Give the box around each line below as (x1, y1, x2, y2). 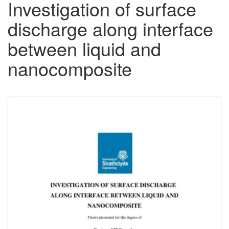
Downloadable (15, 102, 114, 124)
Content (15, 119, 70, 141)
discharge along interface (8, 15, 213, 42)
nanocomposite (8, 55, 132, 82)
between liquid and (8, 35, 161, 62)
